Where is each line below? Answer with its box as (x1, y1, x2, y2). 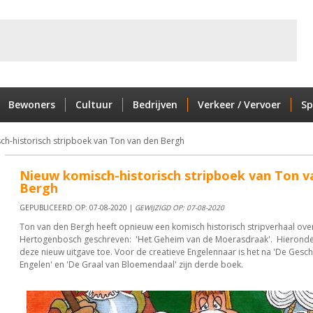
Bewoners (8, 98, 55, 111)
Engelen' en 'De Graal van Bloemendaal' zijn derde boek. (19, 259, 245, 270)
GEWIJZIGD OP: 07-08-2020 (134, 203, 224, 212)
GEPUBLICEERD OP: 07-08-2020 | (19, 203, 135, 212)
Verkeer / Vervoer (197, 98, 281, 111)
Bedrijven (132, 98, 177, 111)
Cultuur (75, 98, 112, 111)
